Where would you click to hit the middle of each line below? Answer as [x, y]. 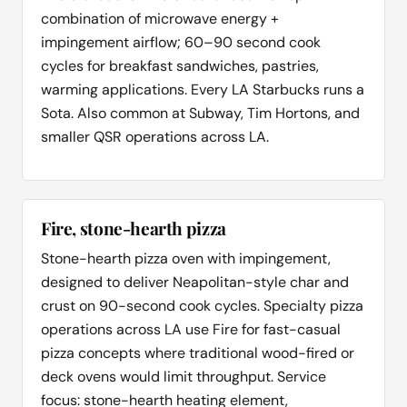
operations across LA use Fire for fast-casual [191, 329]
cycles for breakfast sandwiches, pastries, [180, 65]
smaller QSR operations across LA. [155, 136]
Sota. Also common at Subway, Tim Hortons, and [200, 113]
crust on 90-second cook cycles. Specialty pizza [202, 305]
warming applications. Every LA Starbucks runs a [203, 89]
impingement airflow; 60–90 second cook [181, 42]
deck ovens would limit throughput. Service [184, 376]
